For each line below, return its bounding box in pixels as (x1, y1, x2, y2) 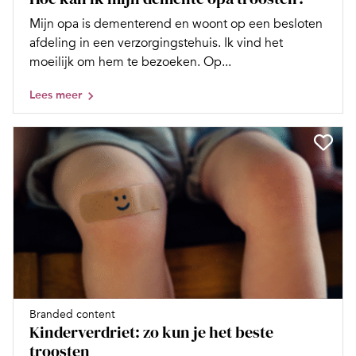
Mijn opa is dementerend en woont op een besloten (29, 16, 323, 33)
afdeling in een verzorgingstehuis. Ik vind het (29, 35, 283, 52)
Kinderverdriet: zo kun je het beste (29, 321, 273, 344)
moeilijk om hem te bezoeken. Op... (29, 54, 231, 71)
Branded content (29, 308, 115, 322)
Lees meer (29, 88, 82, 103)
